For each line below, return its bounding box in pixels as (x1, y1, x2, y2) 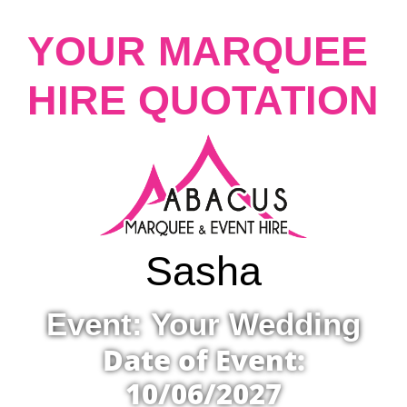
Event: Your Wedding (46, 306, 361, 342)
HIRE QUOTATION (27, 77, 379, 124)
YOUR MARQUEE (27, 28, 368, 74)
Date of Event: (102, 341, 305, 379)
